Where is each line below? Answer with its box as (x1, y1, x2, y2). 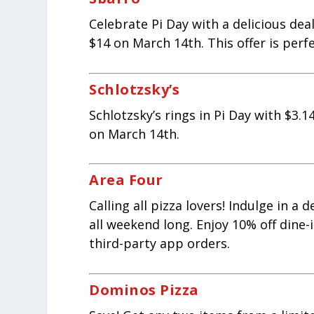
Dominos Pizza (89, 280, 199, 300)
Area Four (89, 170, 163, 190)
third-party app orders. (89, 235, 231, 252)
